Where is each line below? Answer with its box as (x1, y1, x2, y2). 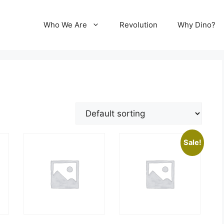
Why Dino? (177, 20, 215, 29)
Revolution (119, 20, 157, 29)
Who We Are (43, 20, 87, 29)
